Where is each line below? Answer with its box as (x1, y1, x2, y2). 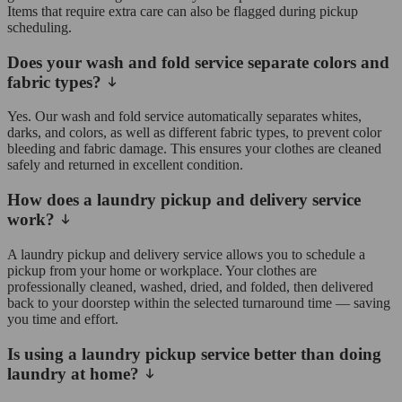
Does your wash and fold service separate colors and (7, 52, 389, 72)
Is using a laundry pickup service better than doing (7, 344, 381, 363)
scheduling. (7, 19, 72, 35)
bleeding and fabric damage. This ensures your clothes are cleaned (7, 141, 381, 157)
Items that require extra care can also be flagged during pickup (7, 3, 358, 19)
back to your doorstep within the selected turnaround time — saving (7, 294, 390, 310)
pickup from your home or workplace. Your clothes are (7, 262, 317, 278)
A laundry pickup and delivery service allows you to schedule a (7, 246, 365, 262)
